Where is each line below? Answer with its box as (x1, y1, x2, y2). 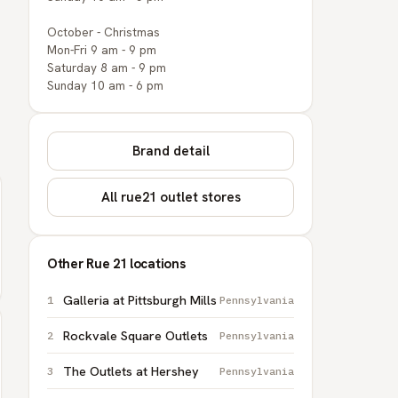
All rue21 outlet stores (100, 188, 241, 206)
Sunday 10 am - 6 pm (47, 77, 163, 93)
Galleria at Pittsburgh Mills (63, 291, 217, 308)
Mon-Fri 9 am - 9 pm (47, 42, 156, 58)
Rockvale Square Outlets (63, 327, 208, 344)
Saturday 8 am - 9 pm (47, 60, 166, 76)
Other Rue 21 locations (47, 255, 186, 273)
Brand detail (131, 142, 210, 160)
